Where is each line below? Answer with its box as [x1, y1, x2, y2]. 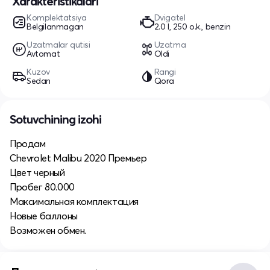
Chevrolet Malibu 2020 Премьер [10, 152, 147, 165]
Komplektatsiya [27, 12, 87, 24]
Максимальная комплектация [10, 195, 139, 208]
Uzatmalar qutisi [27, 39, 90, 51]
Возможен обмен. [10, 224, 86, 237]
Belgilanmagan [27, 21, 84, 33]
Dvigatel [154, 12, 186, 24]
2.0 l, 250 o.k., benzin [154, 21, 231, 33]
